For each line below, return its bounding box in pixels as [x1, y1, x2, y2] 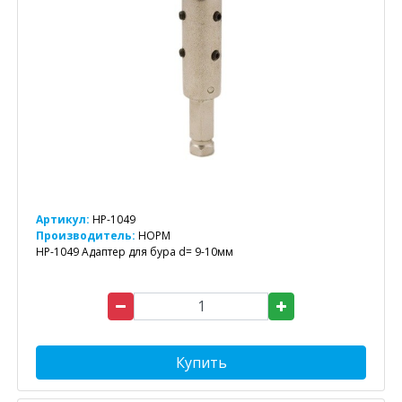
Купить [175, 352, 227, 372]
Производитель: [36, 227, 138, 243]
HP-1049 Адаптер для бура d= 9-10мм [36, 243, 233, 259]
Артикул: [36, 211, 90, 227]
